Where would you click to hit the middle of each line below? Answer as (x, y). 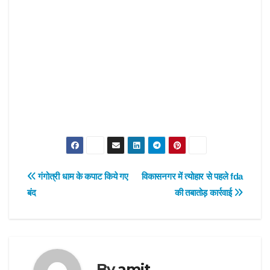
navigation (75, 204)
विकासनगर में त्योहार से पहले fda (192, 176)
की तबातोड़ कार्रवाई (204, 192)
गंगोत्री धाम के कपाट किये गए (82, 176)
